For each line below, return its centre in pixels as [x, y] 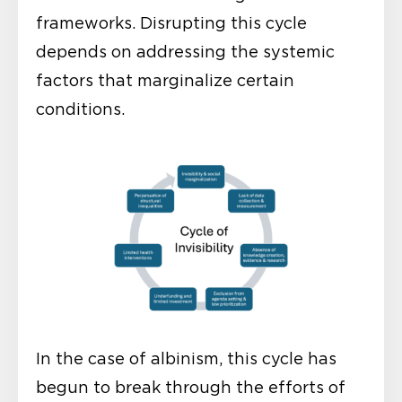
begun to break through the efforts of [191, 388]
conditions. [80, 109]
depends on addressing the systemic [185, 52]
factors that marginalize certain [165, 80]
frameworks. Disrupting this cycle [171, 23]
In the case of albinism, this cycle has [186, 359]
